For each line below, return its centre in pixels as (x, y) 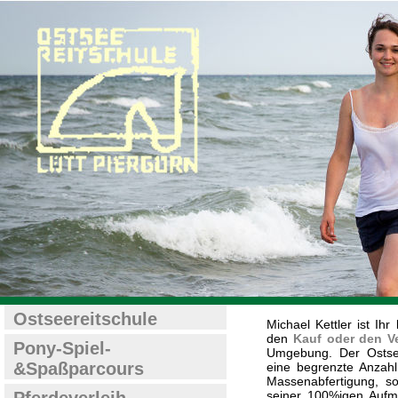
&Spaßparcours (79, 369)
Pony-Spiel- (62, 348)
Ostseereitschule (85, 319)
